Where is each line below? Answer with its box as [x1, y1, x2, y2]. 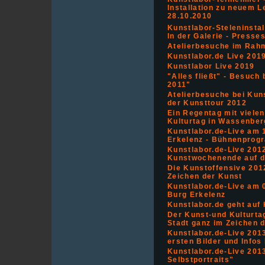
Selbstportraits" [167, 256, 234, 264]
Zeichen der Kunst [167, 172, 243, 180]
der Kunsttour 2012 [167, 99, 247, 107]
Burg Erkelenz [167, 190, 226, 199]
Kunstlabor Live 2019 [167, 62, 255, 70]
